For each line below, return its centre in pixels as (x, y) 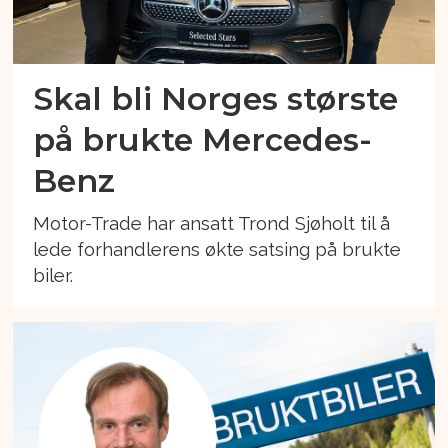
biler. (53, 274)
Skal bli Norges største (216, 99)
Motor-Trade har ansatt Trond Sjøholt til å (212, 222)
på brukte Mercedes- (203, 140)
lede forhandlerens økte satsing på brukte (217, 248)
